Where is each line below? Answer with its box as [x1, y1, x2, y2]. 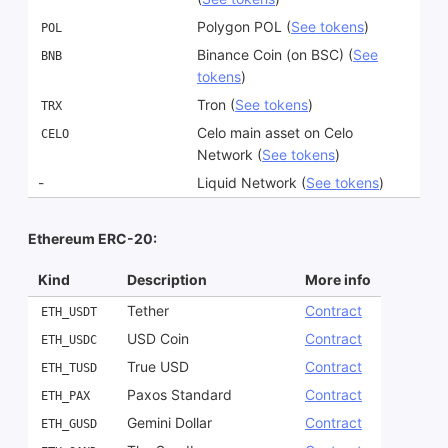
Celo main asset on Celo [197, 124, 353, 142]
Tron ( [197, 96, 235, 114]
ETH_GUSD [41, 417, 97, 432]
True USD [127, 358, 189, 376]
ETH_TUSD [41, 361, 97, 376]
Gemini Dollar [127, 414, 212, 432]
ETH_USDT [41, 305, 97, 320]
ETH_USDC [41, 333, 97, 348]
